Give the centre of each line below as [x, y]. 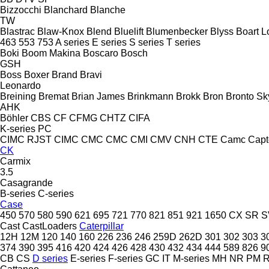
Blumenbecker [177, 31]
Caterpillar [101, 226]
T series [183, 42]
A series [72, 42]
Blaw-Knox [61, 31]
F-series [125, 258]
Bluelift [129, 31]
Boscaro [101, 53]
